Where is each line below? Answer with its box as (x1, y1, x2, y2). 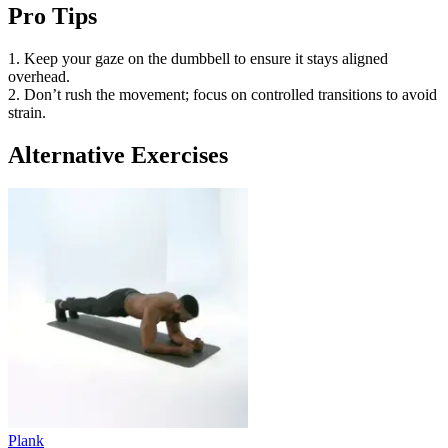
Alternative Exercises (8, 141, 228, 168)
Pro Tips (8, 2, 97, 29)
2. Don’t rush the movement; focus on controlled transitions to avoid (8, 85, 437, 103)
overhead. (8, 67, 70, 85)
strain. (8, 103, 46, 121)
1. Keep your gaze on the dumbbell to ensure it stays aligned (8, 49, 388, 67)
